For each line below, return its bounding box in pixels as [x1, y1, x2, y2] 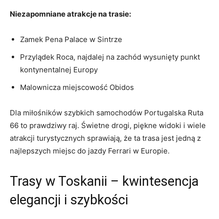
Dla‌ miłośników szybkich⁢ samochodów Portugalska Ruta [10, 108, 203, 117]
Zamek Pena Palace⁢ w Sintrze [20, 34, 122, 44]
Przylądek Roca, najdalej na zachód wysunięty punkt [20, 52, 200, 62]
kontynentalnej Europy [20, 65, 98, 74]
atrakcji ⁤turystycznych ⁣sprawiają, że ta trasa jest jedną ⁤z [10, 133, 201, 143]
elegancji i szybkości [10, 192, 128, 208]
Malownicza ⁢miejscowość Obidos [20, 82, 134, 92]
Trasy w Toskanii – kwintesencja [10, 173, 198, 189]
